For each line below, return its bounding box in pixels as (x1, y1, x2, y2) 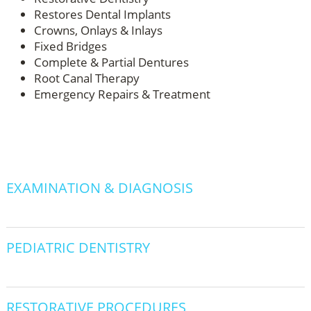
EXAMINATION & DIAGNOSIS (6, 178, 193, 197)
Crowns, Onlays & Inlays (33, 22, 162, 38)
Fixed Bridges (33, 38, 107, 54)
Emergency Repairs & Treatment (33, 86, 210, 102)
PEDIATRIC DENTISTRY (6, 238, 150, 257)
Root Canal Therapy (33, 70, 140, 86)
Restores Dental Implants (33, 6, 171, 22)
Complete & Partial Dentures (33, 54, 189, 70)
